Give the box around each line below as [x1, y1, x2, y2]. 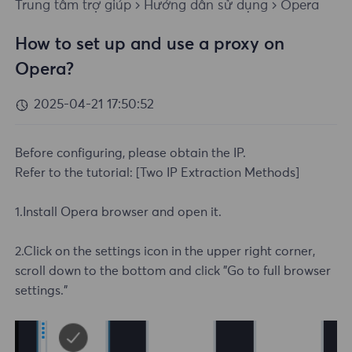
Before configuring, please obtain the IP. [15, 147, 247, 160]
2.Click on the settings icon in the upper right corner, [15, 245, 316, 258]
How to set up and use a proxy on [15, 36, 285, 54]
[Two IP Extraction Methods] [133, 167, 300, 180]
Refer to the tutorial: [15, 167, 134, 180]
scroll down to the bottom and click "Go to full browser [15, 265, 332, 278]
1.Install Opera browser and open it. [15, 206, 222, 219]
